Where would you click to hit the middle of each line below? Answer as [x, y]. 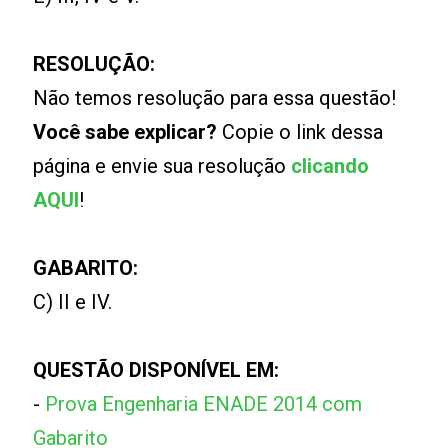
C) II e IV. [73, 302]
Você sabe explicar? [125, 132]
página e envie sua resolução [162, 166]
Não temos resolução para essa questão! [215, 98]
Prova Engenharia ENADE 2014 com [204, 404]
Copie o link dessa [300, 132]
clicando [330, 166]
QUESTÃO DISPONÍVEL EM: [156, 370]
